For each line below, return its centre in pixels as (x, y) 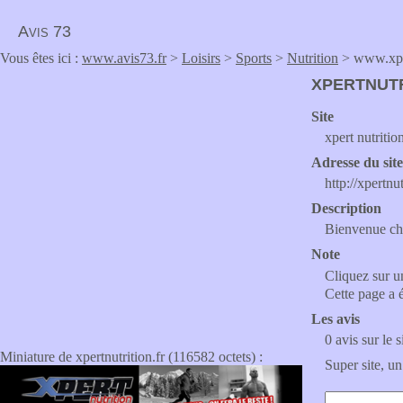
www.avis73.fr (124, 58)
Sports (254, 58)
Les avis (336, 319)
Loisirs (201, 58)
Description (346, 208)
